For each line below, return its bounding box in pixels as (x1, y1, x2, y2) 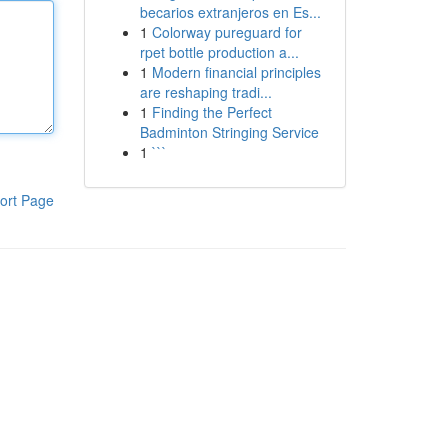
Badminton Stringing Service (139, 122, 319, 142)
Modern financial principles (151, 62, 321, 82)
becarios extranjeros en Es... (139, 2, 321, 22)
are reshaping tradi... (139, 82, 272, 102)
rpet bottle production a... (139, 42, 299, 62)
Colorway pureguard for (151, 22, 302, 42)
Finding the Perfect (151, 102, 272, 122)
